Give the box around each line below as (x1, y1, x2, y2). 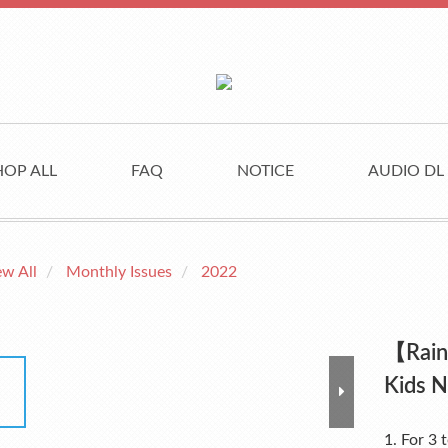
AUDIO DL (368, 163, 444, 179)
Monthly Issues (66, 264, 172, 280)
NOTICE (237, 163, 294, 179)
